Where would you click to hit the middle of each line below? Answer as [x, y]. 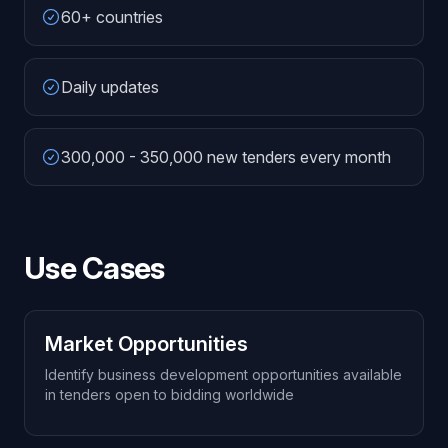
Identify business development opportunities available [223, 374]
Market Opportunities [146, 344]
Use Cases [94, 268]
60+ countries [112, 17]
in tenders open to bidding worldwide [169, 394]
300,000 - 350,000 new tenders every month [226, 157]
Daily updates [110, 87]
